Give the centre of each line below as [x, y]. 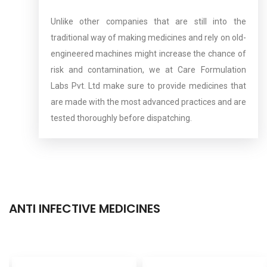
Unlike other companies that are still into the [148, 22]
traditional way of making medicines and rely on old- [148, 38]
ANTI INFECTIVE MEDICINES [85, 209]
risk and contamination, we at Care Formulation [148, 70]
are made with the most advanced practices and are [148, 102]
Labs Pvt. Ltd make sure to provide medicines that [148, 86]
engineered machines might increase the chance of [148, 54]
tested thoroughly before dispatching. [121, 118]
